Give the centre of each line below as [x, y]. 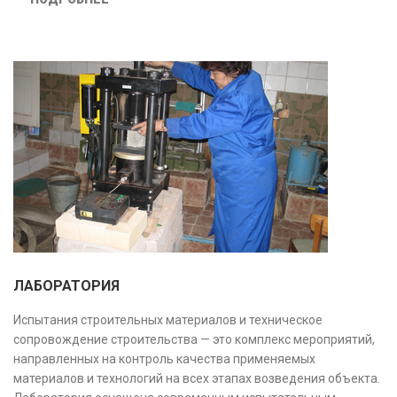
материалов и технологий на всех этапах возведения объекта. [197, 379]
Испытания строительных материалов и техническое [168, 320]
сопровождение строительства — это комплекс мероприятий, [194, 340]
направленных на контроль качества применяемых [164, 359]
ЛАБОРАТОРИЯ [66, 286]
